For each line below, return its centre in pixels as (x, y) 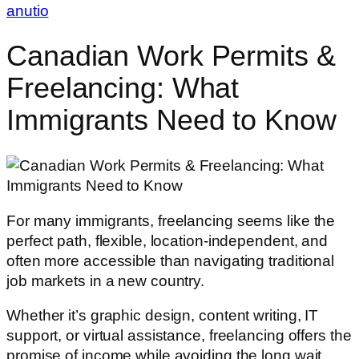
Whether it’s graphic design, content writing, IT (163, 316)
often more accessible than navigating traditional (171, 260)
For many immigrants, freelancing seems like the (171, 220)
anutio (28, 10)
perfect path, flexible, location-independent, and (167, 240)
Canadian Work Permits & (171, 55)
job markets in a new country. (106, 280)
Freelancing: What (123, 87)
